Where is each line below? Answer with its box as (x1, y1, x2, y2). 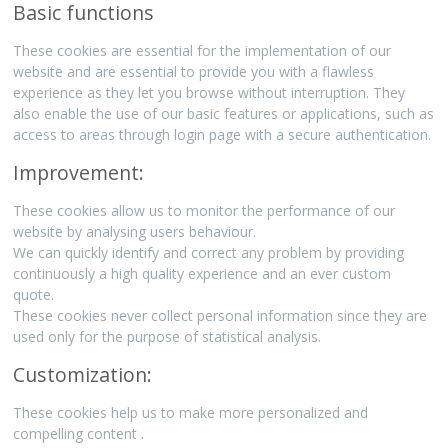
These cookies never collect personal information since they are (13, 306, 428, 326)
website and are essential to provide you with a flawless (13, 62, 375, 82)
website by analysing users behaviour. (13, 222, 257, 242)
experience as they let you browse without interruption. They (13, 83, 406, 103)
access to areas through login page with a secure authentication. (13, 125, 432, 145)
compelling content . (13, 424, 145, 444)
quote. (13, 285, 55, 305)
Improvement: (13, 159, 145, 187)
